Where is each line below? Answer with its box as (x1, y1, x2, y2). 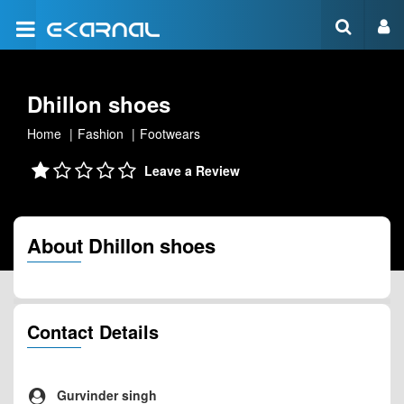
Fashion (78, 124, 124, 142)
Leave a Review (144, 161, 240, 179)
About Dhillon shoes (27, 231, 216, 260)
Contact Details (27, 318, 159, 344)
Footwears (140, 124, 200, 142)
